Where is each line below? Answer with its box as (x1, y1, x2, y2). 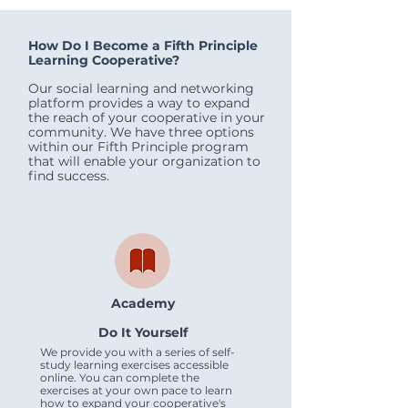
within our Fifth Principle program (28, 138, 249, 155)
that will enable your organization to (28, 153, 260, 169)
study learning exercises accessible (40, 358, 229, 372)
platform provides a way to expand (28, 95, 250, 111)
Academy (110, 295, 175, 311)
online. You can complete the (40, 371, 199, 384)
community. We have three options (28, 124, 254, 140)
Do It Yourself (97, 324, 188, 341)
